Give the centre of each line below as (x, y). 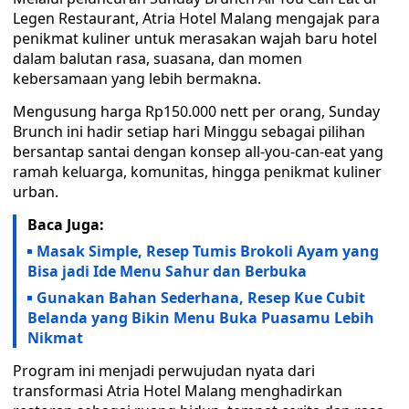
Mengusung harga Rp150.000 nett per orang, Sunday (196, 111)
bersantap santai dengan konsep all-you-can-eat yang (198, 152)
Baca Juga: (66, 225)
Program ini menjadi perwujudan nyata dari (164, 371)
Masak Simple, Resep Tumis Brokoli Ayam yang (208, 251)
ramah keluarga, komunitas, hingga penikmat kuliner (197, 172)
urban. (36, 192)
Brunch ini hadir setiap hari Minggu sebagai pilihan (189, 131)
